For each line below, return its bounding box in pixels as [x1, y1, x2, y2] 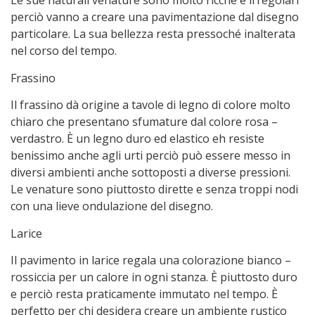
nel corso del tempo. [11, 43, 117, 59]
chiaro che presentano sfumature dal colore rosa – [11, 114, 278, 130]
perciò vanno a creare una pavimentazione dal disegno [11, 9, 299, 25]
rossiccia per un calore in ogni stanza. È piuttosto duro [11, 269, 297, 285]
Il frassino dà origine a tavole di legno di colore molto [11, 97, 290, 113]
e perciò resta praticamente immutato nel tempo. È [11, 285, 278, 302]
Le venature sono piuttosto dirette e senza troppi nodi [11, 181, 298, 198]
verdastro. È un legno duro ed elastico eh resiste [11, 131, 264, 147]
